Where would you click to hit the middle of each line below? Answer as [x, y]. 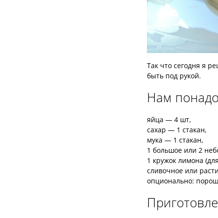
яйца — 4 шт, [169, 120]
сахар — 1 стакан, [177, 130]
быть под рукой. [174, 76]
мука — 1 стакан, [175, 140]
